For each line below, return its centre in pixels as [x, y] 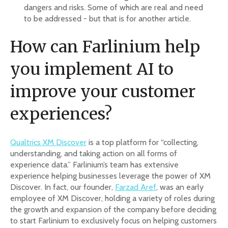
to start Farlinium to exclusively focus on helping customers [113, 220]
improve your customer [103, 92]
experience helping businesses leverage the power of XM [110, 176]
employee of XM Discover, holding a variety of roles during [112, 198]
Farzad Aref [136, 187]
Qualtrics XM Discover [48, 142]
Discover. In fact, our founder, [63, 187]
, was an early [180, 187]
